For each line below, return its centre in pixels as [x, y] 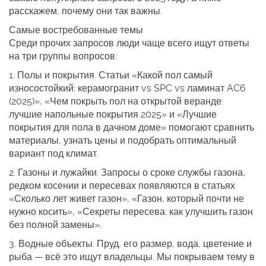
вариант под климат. [54, 153]
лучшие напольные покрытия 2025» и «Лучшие [113, 114]
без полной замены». [55, 225]
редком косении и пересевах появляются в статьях [122, 186]
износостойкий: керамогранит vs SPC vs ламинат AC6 [127, 88]
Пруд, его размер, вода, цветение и [173, 244]
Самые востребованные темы [76, 30]
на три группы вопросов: [63, 56]
